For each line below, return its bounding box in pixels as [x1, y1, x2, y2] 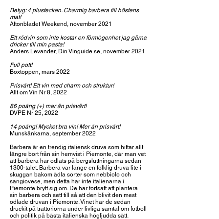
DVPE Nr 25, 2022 [10, 109, 58, 116]
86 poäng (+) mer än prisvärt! [10, 103, 87, 109]
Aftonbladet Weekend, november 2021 [10, 21, 112, 27]
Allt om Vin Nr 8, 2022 [10, 89, 67, 96]
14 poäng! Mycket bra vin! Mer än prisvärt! [10, 123, 120, 130]
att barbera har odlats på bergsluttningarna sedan [10, 157, 141, 164]
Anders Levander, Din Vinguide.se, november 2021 [10, 48, 145, 55]
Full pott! [10, 62, 32, 68]
